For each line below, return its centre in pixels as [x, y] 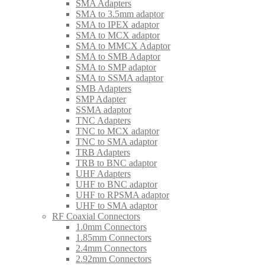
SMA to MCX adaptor [118, 35]
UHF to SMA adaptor [117, 205]
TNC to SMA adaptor [117, 141]
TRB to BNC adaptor [116, 163]
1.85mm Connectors [114, 237]
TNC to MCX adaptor [117, 131]
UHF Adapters [103, 173]
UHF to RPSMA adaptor [122, 195]
